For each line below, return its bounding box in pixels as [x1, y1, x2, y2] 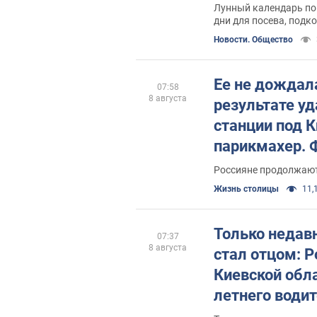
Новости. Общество [214, 35, 293, 45]
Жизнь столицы [214, 184, 279, 194]
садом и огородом [214, 28, 298, 39]
